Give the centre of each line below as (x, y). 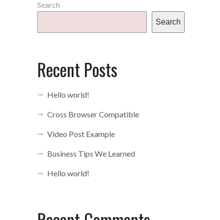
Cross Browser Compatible (93, 114)
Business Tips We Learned (91, 153)
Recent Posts (77, 69)
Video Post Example (81, 134)
